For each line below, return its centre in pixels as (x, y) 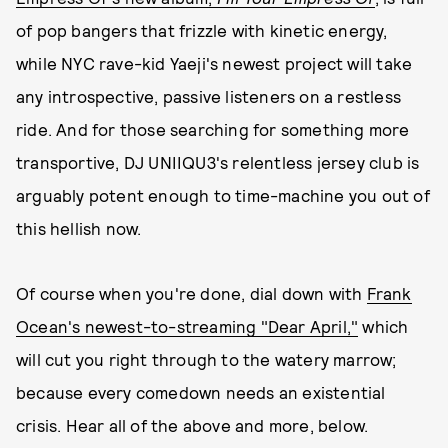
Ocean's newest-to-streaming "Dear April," (187, 326)
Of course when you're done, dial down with (191, 293)
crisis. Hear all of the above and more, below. (192, 425)
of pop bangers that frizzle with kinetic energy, (202, 30)
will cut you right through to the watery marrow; (206, 359)
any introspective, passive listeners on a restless (209, 96)
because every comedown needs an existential (201, 392)
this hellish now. (79, 228)
